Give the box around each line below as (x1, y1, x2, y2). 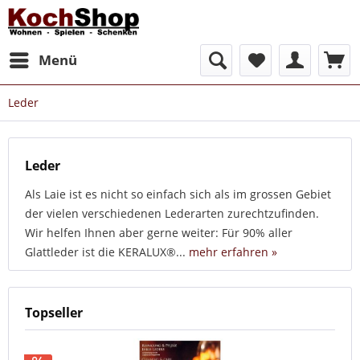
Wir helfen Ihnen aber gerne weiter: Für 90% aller (25, 225, 292, 240)
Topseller (25, 304, 83, 321)
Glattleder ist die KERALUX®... (25, 244, 189, 260)
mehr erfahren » (189, 244, 277, 260)
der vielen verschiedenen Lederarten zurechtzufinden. (25, 206, 319, 221)
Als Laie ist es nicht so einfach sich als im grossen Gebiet (25, 186, 331, 202)
